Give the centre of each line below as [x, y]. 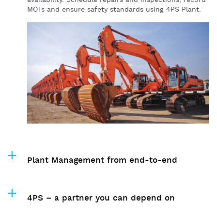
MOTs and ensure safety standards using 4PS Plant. [114, 10]
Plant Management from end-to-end [102, 160]
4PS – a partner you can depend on [101, 198]
